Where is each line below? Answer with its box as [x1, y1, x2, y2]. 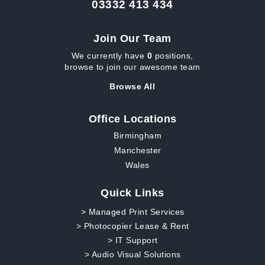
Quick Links [101, 186, 164, 199]
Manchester [114, 145, 161, 155]
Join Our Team [93, 33, 172, 44]
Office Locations [88, 112, 177, 125]
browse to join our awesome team [64, 62, 201, 72]
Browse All [109, 82, 156, 92]
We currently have [71, 51, 147, 60]
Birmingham [114, 130, 161, 140]
